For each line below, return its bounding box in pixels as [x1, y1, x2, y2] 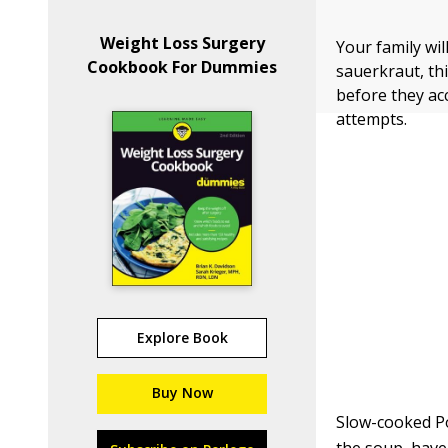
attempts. [336, 108, 408, 130]
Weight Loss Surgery [99, 32, 265, 54]
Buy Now [151, 383, 213, 402]
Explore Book [136, 328, 228, 347]
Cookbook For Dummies [87, 56, 278, 78]
